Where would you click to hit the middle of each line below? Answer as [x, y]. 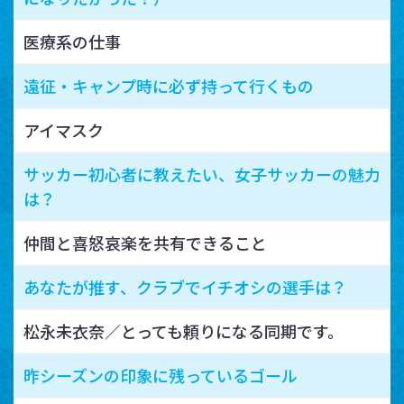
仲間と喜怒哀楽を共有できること [145, 242]
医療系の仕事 [72, 41]
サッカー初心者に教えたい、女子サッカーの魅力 [202, 174]
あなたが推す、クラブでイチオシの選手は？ [185, 286]
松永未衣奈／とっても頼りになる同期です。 [184, 331]
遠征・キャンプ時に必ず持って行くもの [169, 85]
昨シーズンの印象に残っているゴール [161, 375]
